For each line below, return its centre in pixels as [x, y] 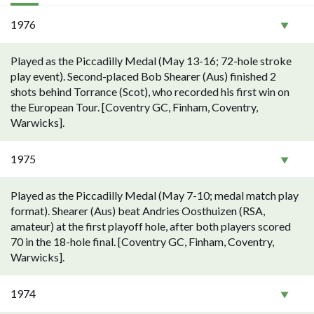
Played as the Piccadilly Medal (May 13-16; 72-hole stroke [151, 61]
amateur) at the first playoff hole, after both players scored [151, 226]
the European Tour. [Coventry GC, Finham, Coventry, [134, 107]
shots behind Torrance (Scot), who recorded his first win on [150, 91]
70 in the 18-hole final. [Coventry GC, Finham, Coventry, [142, 241]
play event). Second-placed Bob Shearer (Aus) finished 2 [143, 76]
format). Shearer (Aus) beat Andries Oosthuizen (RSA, [138, 211]
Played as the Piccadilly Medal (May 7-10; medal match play [155, 195]
